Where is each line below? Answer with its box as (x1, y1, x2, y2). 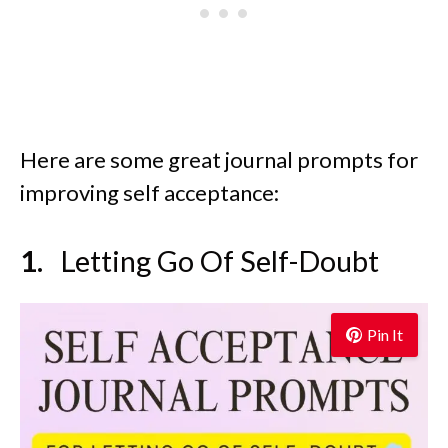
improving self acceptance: (20, 179, 279, 207)
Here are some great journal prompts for (20, 146, 418, 174)
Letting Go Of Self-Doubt (60, 243, 379, 279)
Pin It (367, 325, 403, 345)
